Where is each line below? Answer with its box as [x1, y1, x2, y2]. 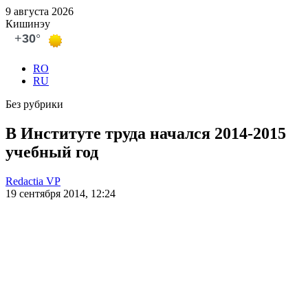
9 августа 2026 [5, 5, 74, 17]
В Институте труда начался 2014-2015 [5, 124, 286, 142]
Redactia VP [5, 175, 60, 187]
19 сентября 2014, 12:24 [5, 187, 115, 199]
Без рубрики [5, 98, 63, 110]
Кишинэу [5, 18, 50, 30]
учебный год [5, 142, 98, 161]
